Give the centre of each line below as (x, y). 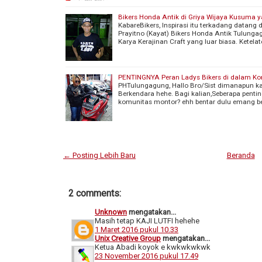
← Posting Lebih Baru (99, 155)
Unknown (111, 212)
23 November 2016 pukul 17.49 (146, 256)
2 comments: (95, 193)
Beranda (241, 155)
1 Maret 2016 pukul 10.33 (137, 229)
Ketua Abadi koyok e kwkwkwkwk (153, 247)
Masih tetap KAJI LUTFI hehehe (147, 220)
